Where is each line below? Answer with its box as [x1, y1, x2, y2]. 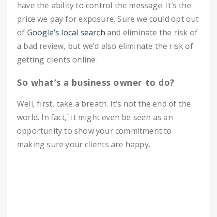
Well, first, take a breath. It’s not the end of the [17, 98, 191, 109]
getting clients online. [17, 54, 97, 65]
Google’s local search [27, 27, 105, 38]
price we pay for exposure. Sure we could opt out [17, 14, 199, 25]
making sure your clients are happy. [17, 139, 150, 150]
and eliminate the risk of [105, 27, 198, 38]
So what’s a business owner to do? [17, 77, 175, 89]
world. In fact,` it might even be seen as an [17, 112, 173, 123]
